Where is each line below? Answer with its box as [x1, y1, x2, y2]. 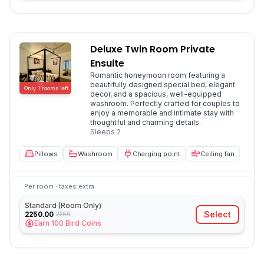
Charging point [133, 150, 180, 158]
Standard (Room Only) [25, 201, 101, 210]
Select [204, 209, 231, 219]
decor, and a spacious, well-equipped [90, 90, 222, 98]
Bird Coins [64, 219, 101, 227]
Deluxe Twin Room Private [90, 42, 215, 56]
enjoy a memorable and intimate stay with [90, 108, 234, 117]
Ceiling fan [200, 150, 235, 158]
